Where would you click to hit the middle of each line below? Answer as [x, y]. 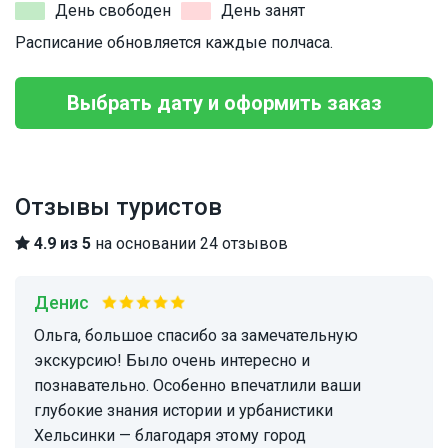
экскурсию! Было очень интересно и [172, 361]
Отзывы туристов [118, 207]
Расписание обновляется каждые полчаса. [174, 43]
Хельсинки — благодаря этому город [170, 436]
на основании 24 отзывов [189, 244]
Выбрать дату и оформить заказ [224, 103]
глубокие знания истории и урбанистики [183, 411]
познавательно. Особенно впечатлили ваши [197, 386]
